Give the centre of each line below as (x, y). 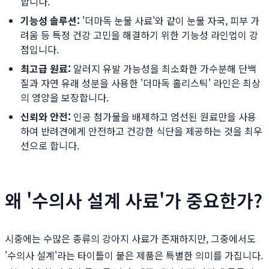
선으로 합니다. (50, 146)
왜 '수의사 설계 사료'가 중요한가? (134, 200)
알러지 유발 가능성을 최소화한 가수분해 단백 (164, 69)
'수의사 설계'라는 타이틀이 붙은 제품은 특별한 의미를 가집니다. (134, 255)
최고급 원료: (46, 69)
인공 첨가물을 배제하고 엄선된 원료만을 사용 (164, 117)
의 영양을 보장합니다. (65, 98)
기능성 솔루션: (50, 21)
